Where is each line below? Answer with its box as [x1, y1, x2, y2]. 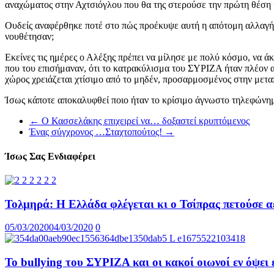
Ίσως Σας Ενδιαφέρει [5, 150, 95, 161]
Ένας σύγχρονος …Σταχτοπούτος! [29, 127, 165, 138]
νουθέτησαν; [5, 31, 54, 42]
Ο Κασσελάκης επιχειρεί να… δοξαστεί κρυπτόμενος [39, 116, 250, 127]
